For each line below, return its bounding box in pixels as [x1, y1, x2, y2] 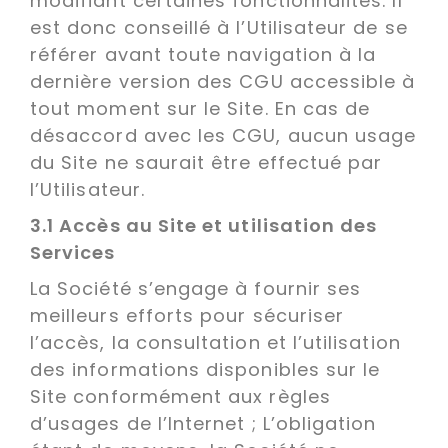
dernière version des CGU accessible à [30, 69, 416, 94]
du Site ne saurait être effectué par [30, 150, 383, 175]
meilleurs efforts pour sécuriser [30, 303, 345, 328]
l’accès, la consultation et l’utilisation [30, 330, 401, 355]
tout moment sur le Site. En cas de [30, 96, 371, 121]
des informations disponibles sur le [30, 357, 381, 382]
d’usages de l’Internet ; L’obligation [30, 411, 377, 436]
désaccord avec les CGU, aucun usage [30, 123, 417, 148]
